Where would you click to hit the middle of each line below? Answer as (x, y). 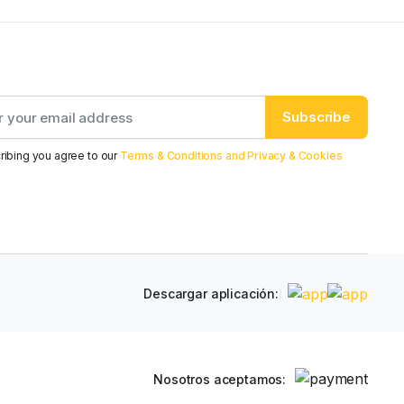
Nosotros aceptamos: (220, 379)
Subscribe (317, 117)
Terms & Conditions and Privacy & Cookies (231, 156)
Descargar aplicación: (211, 293)
